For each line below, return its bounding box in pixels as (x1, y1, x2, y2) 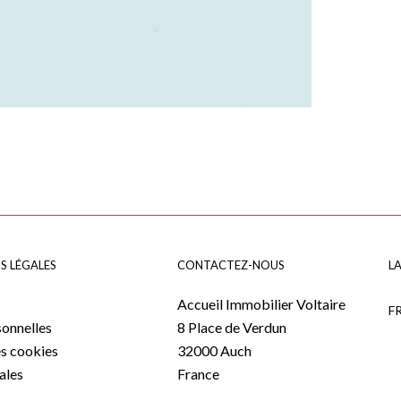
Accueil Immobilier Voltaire (177, 295, 346, 312)
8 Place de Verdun (177, 319, 287, 336)
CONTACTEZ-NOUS (177, 253, 286, 273)
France (177, 365, 220, 382)
